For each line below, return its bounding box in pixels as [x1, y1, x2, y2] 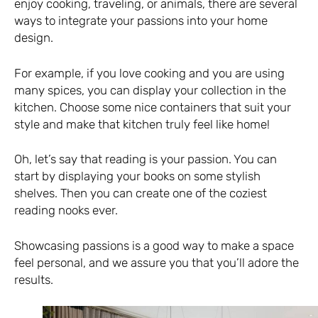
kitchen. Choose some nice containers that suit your [14, 99, 291, 114]
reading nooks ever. [14, 203, 118, 218]
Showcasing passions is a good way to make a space [14, 238, 294, 253]
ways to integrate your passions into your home [14, 13, 268, 28]
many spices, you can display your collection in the [14, 82, 286, 97]
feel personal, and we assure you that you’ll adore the [14, 255, 299, 270]
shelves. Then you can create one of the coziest [14, 186, 267, 201]
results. [14, 272, 53, 287]
